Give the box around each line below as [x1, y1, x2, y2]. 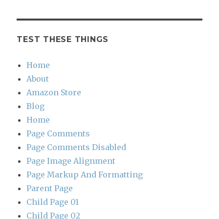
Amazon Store [26, 88, 82, 98]
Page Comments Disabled [26, 142, 127, 153]
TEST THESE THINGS [17, 35, 109, 44]
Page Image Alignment [26, 156, 116, 166]
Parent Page [26, 183, 73, 194]
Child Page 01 [26, 197, 79, 207]
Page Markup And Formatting [26, 170, 143, 180]
